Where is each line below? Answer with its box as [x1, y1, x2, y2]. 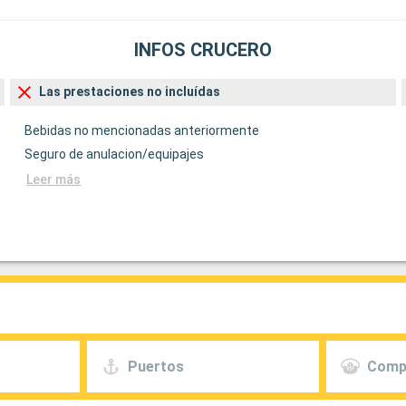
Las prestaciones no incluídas [39, 84, 221, 100]
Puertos [127, 357, 184, 375]
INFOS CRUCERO [134, 38, 272, 61]
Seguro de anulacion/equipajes [24, 147, 205, 162]
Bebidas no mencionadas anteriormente [24, 123, 260, 139]
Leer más [26, 172, 82, 188]
